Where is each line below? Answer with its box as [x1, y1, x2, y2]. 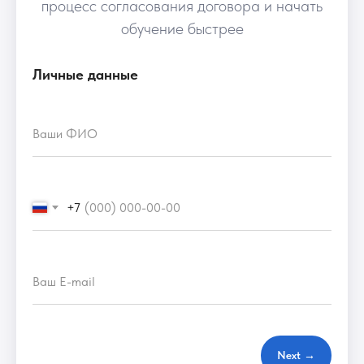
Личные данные [32, 66, 138, 83]
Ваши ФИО [32, 126, 97, 141]
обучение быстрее [120, 19, 244, 38]
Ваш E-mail [32, 274, 95, 289]
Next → [277, 349, 315, 362]
